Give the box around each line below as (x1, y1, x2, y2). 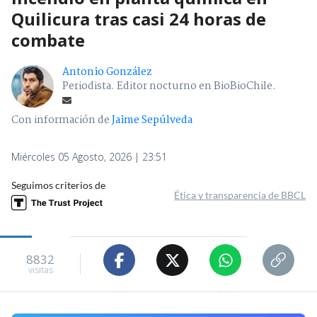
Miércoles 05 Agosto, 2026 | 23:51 (11, 150, 167, 164)
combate (11, 28, 85, 52)
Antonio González (62, 64, 152, 81)
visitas (28, 263, 53, 276)
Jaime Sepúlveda (112, 112, 192, 129)
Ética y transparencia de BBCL (174, 189, 306, 202)
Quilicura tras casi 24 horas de (11, 7, 266, 31)
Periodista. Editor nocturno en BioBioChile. (62, 78, 276, 96)
